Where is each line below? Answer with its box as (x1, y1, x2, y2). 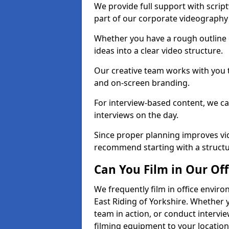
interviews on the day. (94, 109, 178, 121)
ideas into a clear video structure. (94, 45, 223, 56)
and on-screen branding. (94, 77, 192, 88)
